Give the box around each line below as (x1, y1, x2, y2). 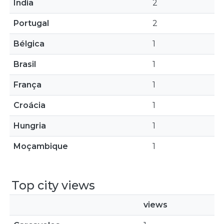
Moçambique (13, 141, 68, 151)
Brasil (13, 59, 36, 69)
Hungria (13, 121, 46, 130)
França (13, 80, 41, 89)
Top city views (11, 178, 95, 192)
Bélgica (13, 39, 44, 48)
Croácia (13, 100, 45, 110)
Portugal (13, 18, 49, 28)
